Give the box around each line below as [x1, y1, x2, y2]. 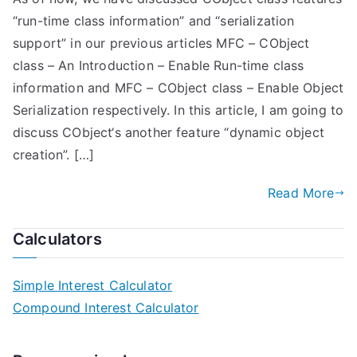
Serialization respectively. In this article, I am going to [13, 102, 344, 118]
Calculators [13, 229, 102, 249]
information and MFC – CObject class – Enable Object [13, 80, 344, 96]
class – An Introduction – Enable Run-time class [13, 57, 304, 73]
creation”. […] [13, 147, 95, 163]
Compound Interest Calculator [13, 300, 199, 316]
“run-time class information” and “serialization [13, 13, 295, 29]
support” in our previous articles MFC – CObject [13, 35, 310, 51]
